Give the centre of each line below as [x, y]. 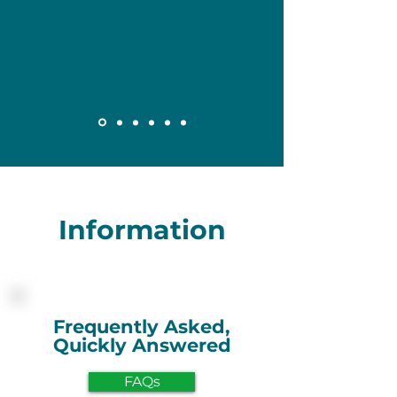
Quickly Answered [142, 345]
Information [142, 230]
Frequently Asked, [142, 327]
